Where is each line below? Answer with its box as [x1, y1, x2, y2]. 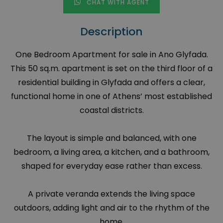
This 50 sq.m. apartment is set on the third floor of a [10, 63, 213, 75]
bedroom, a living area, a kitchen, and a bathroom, [13, 146, 210, 158]
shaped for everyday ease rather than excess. [21, 160, 202, 172]
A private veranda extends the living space [28, 188, 195, 200]
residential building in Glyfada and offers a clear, [18, 77, 205, 89]
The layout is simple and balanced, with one [26, 132, 197, 144]
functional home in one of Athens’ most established [11, 91, 212, 103]
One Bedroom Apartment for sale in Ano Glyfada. [15, 49, 208, 61]
